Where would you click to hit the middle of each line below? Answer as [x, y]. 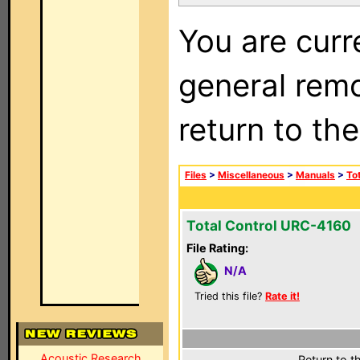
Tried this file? [230, 296]
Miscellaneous [251, 175]
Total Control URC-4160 [269, 225]
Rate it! [282, 296]
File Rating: [217, 248]
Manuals [315, 175]
